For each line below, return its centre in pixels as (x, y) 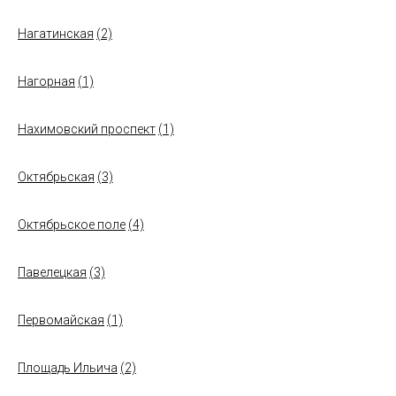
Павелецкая (52, 272)
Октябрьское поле (72, 225)
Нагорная (46, 81)
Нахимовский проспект (87, 129)
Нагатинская (56, 34)
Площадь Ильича (68, 368)
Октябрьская (56, 177)
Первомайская (61, 320)
